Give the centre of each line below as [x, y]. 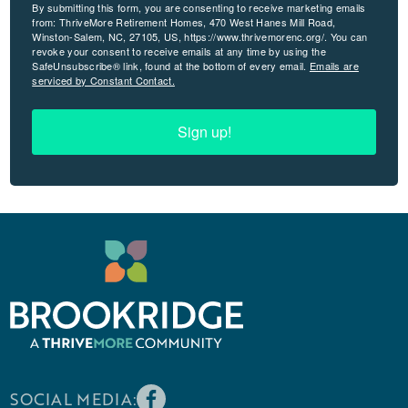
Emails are [334, 65]
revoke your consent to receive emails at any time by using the [179, 51]
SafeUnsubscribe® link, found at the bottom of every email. [171, 65]
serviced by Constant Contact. [103, 80]
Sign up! [204, 131]
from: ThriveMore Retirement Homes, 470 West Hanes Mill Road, [184, 21]
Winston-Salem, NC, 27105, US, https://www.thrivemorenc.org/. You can [200, 36]
